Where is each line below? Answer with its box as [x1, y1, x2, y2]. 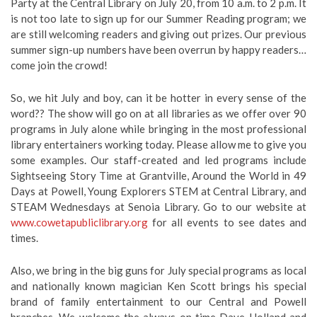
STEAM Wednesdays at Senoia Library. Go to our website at [11, 200, 306, 213]
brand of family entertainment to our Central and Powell [11, 295, 306, 308]
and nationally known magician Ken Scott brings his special [11, 279, 306, 292]
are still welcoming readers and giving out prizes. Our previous [11, 28, 306, 40]
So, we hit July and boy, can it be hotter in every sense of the [11, 91, 306, 104]
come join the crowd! [11, 59, 108, 71]
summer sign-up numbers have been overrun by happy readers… [11, 43, 306, 56]
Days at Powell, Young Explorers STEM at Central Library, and [11, 185, 306, 197]
